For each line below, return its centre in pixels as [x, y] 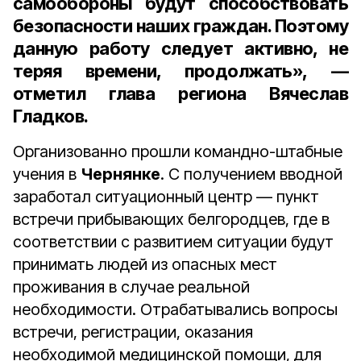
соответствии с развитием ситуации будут [173, 242]
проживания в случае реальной [131, 287]
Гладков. [51, 116]
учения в [47, 174]
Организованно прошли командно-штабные [178, 151]
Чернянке [120, 174]
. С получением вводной [251, 174]
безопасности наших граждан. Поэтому [180, 26]
